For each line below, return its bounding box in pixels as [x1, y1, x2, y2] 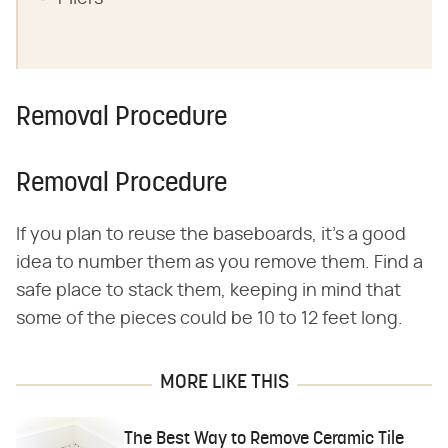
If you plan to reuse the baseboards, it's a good [16, 226, 406, 245]
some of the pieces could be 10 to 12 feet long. [16, 310, 403, 329]
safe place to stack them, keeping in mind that [16, 282, 401, 301]
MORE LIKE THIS [159, 373, 289, 394]
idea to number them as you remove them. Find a [16, 254, 423, 273]
